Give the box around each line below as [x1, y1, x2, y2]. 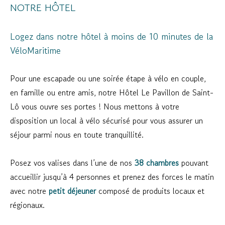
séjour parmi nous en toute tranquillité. [10, 129, 144, 141]
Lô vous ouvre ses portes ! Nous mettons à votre [10, 100, 179, 113]
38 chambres [135, 157, 179, 169]
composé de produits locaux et [96, 185, 204, 197]
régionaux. [10, 199, 45, 211]
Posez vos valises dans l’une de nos [10, 157, 135, 169]
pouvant [179, 157, 208, 169]
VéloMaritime [10, 44, 61, 57]
